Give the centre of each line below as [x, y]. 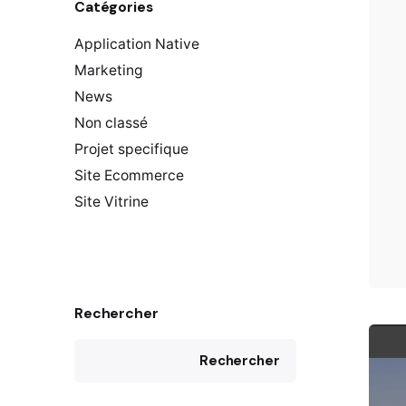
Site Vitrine [111, 202]
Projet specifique [131, 150]
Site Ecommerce [129, 176]
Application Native [137, 44]
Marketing [109, 71]
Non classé [111, 123]
